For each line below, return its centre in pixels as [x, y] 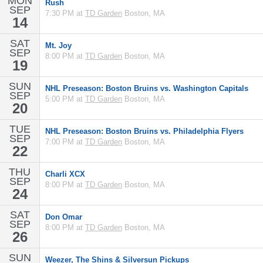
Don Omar [64, 217]
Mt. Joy [58, 45]
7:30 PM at [65, 13]
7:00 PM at [65, 142]
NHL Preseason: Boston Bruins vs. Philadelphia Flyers [144, 131]
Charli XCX [65, 174]
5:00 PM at [65, 99]
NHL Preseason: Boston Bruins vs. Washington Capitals [147, 88]
